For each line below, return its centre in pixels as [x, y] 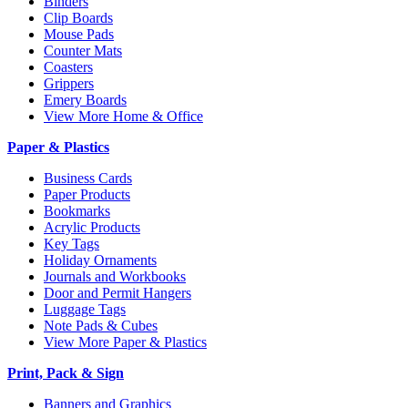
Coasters [68, 66]
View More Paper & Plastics [125, 342]
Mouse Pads [79, 34]
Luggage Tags [85, 309]
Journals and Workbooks [115, 276]
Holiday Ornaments [100, 260]
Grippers [69, 83]
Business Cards [88, 178]
